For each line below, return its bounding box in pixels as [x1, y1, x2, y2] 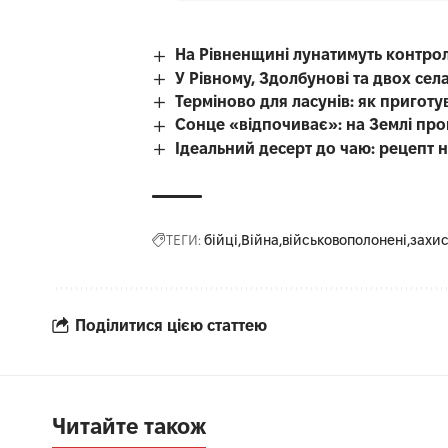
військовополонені [282, 232, 407, 249]
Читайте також [52, 414, 206, 439]
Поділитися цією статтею [75, 316, 267, 334]
